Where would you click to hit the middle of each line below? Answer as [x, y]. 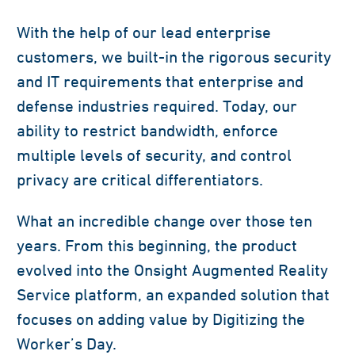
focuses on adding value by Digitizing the [161, 319]
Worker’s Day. [67, 343]
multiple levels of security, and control [154, 155]
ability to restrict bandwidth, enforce [147, 130]
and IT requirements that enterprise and [160, 81]
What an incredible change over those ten [164, 220]
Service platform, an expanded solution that [173, 294]
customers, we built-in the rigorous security [174, 56]
